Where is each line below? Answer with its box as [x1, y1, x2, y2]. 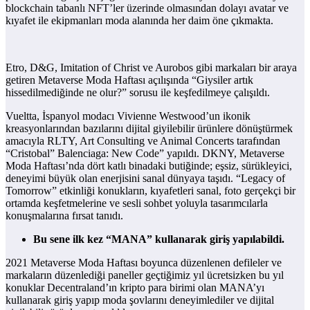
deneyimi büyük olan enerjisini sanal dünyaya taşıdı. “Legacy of [6, 172, 285, 185]
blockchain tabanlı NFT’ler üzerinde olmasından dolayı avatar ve [6, 2, 289, 15]
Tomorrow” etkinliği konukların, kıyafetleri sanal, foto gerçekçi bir [6, 185, 295, 197]
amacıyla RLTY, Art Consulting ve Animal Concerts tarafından [6, 135, 280, 147]
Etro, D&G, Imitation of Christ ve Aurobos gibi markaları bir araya [6, 62, 297, 74]
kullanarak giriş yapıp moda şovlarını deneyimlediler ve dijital [6, 294, 274, 307]
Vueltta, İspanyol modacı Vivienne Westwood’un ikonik [6, 110, 250, 122]
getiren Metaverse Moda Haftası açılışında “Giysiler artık [6, 74, 253, 86]
